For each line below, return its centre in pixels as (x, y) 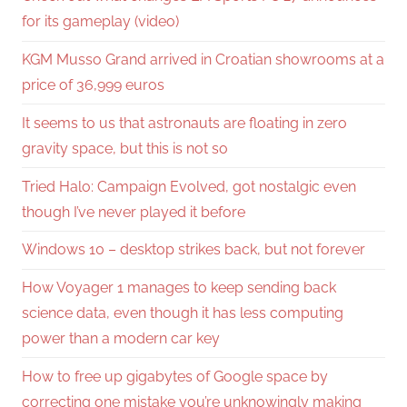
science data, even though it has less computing (183, 313)
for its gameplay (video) (100, 22)
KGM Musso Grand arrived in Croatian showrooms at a (203, 59)
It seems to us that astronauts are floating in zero (184, 123)
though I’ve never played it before (134, 212)
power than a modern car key (121, 339)
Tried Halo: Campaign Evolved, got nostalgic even (189, 186)
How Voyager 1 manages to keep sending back (179, 288)
